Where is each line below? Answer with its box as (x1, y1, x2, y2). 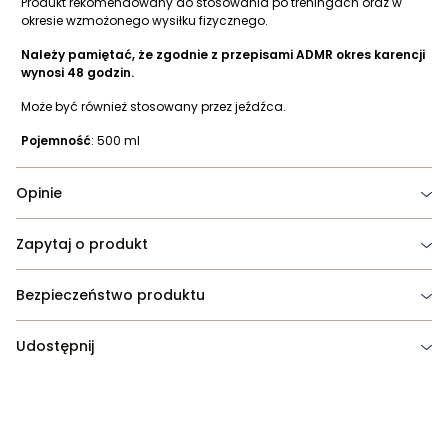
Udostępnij (16, 336, 94, 357)
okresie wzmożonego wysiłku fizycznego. (21, 12, 268, 30)
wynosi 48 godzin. (21, 64, 134, 82)
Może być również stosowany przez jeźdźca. (21, 98, 292, 116)
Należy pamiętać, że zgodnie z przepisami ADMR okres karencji (21, 46, 425, 64)
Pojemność (21, 132, 91, 150)
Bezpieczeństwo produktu (16, 285, 205, 306)
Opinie (16, 183, 62, 204)
